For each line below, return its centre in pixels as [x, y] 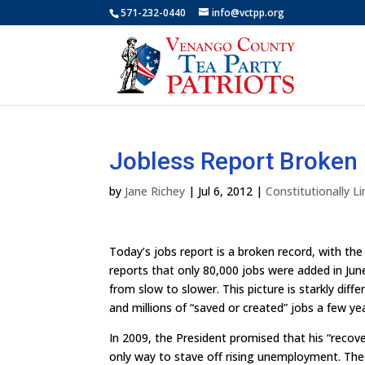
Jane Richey [155, 191]
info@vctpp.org [248, 13]
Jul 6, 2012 [226, 191]
